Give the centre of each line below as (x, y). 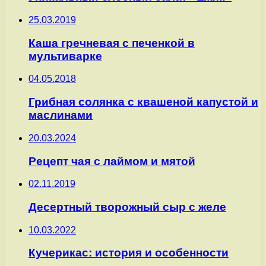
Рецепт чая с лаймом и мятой (112, 161)
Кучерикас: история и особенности (129, 253)
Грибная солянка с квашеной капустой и (143, 102)
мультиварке (65, 56)
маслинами (61, 115)
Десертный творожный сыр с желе (127, 207)
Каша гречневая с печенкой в (112, 43)
